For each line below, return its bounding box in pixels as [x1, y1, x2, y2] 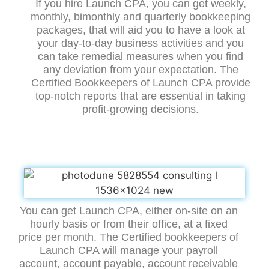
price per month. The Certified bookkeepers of [19, 231, 238, 244]
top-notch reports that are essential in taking [35, 90, 246, 103]
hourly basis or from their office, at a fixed [29, 218, 228, 231]
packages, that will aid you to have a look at [36, 24, 245, 37]
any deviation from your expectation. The [43, 64, 238, 76]
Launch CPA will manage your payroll [39, 244, 218, 257]
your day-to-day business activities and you [37, 37, 244, 50]
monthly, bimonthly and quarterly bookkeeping [31, 11, 250, 23]
